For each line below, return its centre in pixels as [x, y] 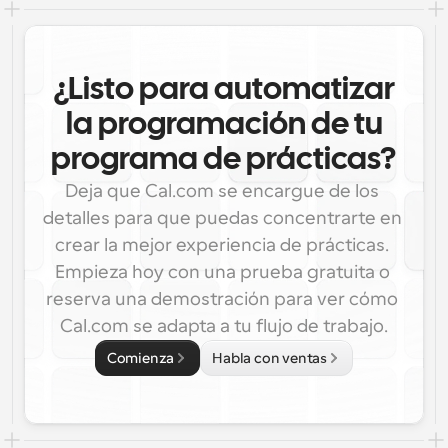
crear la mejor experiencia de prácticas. [222, 245]
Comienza [140, 358]
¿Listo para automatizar [224, 90]
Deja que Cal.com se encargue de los [222, 191]
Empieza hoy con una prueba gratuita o [222, 272]
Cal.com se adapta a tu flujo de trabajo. [224, 326]
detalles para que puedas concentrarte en [222, 218]
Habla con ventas [270, 358]
